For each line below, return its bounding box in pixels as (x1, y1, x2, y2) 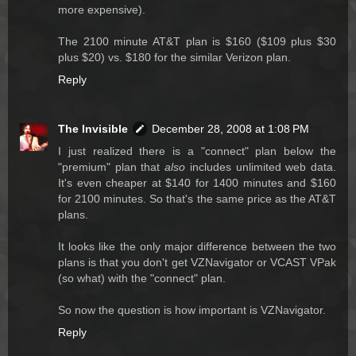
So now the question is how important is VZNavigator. (58, 303, 326, 316)
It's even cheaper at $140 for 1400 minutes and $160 (58, 176, 336, 189)
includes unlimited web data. (185, 160, 337, 173)
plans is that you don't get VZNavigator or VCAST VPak (58, 255, 336, 269)
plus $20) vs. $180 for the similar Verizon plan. (58, 50, 291, 64)
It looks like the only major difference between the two (58, 239, 336, 253)
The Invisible (58, 122, 128, 135)
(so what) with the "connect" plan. (58, 271, 226, 284)
